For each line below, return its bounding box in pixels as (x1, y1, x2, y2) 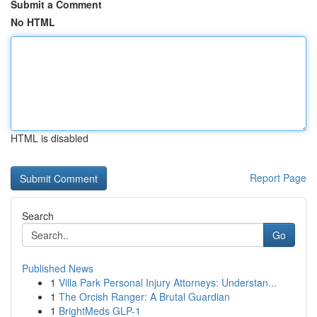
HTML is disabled (11, 131, 88, 145)
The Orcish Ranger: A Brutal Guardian (59, 289, 230, 304)
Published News (22, 261, 93, 275)
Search (22, 209, 54, 223)
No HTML (11, 15, 55, 29)
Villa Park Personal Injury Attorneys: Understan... (59, 275, 277, 289)
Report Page (250, 171, 306, 185)
